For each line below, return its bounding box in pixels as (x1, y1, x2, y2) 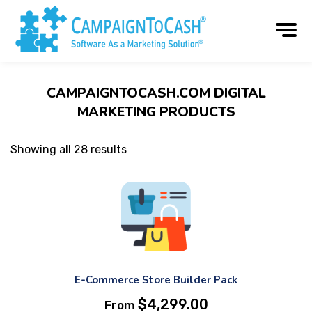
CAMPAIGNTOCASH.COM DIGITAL (46, 84, 266, 102)
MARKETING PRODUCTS (77, 102, 235, 121)
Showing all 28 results (10, 143, 127, 156)
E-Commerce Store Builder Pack (75, 273, 237, 287)
